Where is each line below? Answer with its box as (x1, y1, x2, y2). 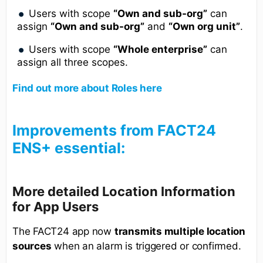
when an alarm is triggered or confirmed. (51, 240, 241, 252)
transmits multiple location (114, 225, 245, 238)
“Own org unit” (168, 21, 240, 33)
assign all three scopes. (17, 56, 128, 69)
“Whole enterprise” (113, 43, 208, 56)
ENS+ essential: (12, 139, 125, 157)
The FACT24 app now (12, 225, 114, 238)
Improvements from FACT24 (12, 121, 216, 139)
